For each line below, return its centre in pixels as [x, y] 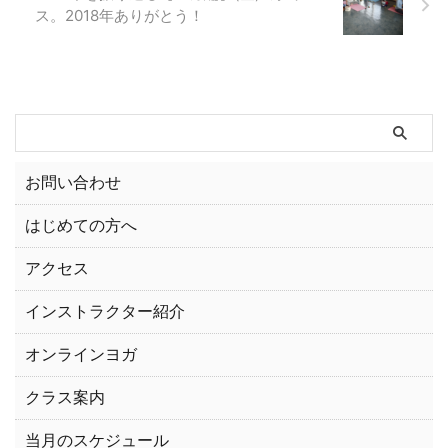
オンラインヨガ [81, 354]
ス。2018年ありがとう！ [119, 15]
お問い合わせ [73, 182]
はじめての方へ [81, 225]
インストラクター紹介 [105, 311]
